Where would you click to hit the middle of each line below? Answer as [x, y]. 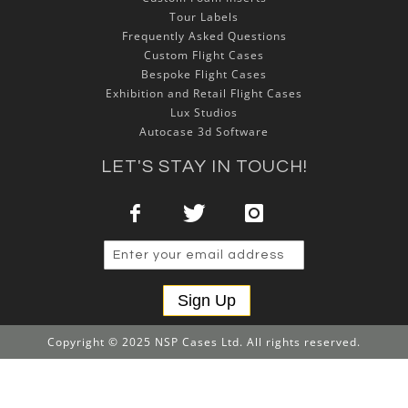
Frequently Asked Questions [204, 36]
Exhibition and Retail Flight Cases [204, 93]
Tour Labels [204, 17]
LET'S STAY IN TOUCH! [204, 167]
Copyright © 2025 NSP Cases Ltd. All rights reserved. [204, 342]
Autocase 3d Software [204, 132]
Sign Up [206, 301]
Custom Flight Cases [204, 55]
